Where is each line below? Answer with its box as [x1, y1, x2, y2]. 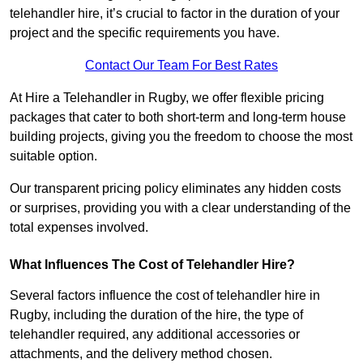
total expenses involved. [10, 220, 148, 235]
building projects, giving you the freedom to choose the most [10, 130, 352, 144]
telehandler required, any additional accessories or [10, 327, 300, 342]
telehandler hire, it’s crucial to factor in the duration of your [10, 6, 340, 21]
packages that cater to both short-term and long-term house [10, 110, 346, 125]
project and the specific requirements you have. [10, 26, 280, 41]
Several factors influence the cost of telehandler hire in [10, 288, 320, 303]
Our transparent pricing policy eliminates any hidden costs [10, 181, 341, 196]
